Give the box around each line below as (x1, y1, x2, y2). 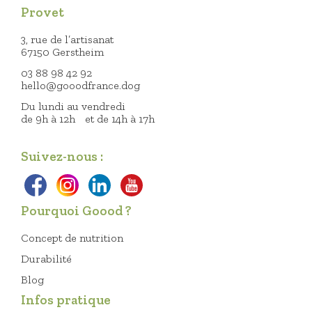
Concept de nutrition (21, 231, 123, 244)
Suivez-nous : (21, 148, 103, 164)
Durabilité (21, 251, 72, 265)
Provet (21, 3, 64, 20)
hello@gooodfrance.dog (21, 78, 140, 92)
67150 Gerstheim (21, 45, 104, 58)
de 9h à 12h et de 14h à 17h (21, 111, 155, 125)
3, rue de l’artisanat (21, 32, 114, 46)
